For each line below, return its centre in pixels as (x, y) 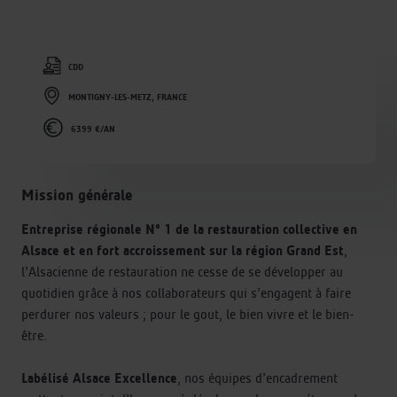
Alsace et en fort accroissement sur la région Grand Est (183, 250)
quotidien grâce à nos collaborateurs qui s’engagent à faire (186, 292)
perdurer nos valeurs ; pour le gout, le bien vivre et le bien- (188, 314)
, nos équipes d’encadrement (257, 378)
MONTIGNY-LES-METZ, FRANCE (128, 98)
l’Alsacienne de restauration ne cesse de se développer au (182, 271)
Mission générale (77, 195)
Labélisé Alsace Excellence (99, 378)
